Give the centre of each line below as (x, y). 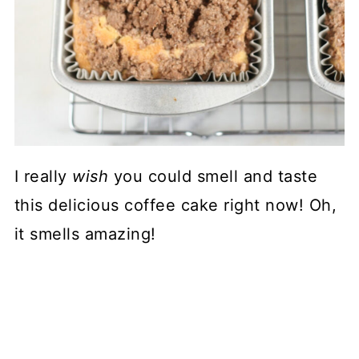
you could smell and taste (216, 176)
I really (43, 176)
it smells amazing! (85, 234)
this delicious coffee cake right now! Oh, (175, 205)
